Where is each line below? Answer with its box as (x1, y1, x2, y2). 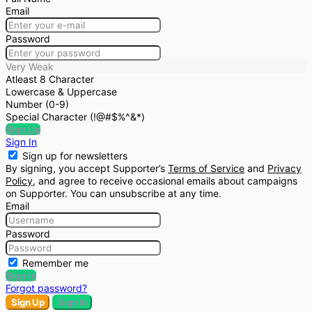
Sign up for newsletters (22, 149, 127, 162)
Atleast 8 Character (6, 72, 94, 85)
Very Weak (6, 60, 54, 72)
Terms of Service (168, 162, 244, 174)
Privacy (267, 162, 302, 174)
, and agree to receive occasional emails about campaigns (33, 174, 297, 187)
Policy (6, 174, 33, 187)
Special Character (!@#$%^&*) (6, 110, 145, 123)
